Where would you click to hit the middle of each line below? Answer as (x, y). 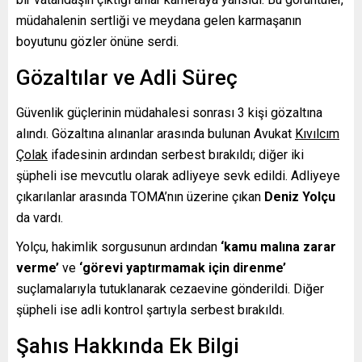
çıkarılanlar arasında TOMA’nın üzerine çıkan (140, 196)
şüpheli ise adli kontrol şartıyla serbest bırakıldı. (150, 309)
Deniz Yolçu (300, 196)
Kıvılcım (317, 133)
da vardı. (40, 217)
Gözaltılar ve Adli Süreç (127, 77)
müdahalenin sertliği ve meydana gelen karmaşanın (159, 20)
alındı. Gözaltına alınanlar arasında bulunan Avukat (156, 133)
